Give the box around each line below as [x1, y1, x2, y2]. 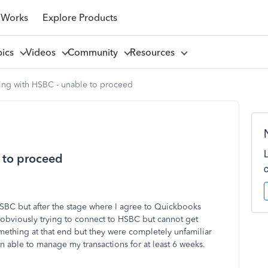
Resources [129, 46, 179, 58]
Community [67, 46, 123, 58]
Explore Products [42, 11, 117, 23]
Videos [25, 46, 60, 58]
